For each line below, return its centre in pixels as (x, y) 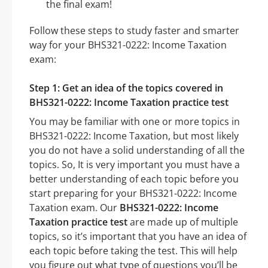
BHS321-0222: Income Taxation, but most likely (134, 136)
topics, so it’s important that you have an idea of (138, 237)
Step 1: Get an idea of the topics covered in (126, 88)
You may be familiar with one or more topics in (135, 122)
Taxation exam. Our (74, 208)
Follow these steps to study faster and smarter (134, 31)
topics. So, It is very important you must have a (135, 165)
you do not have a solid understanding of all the (137, 150)
